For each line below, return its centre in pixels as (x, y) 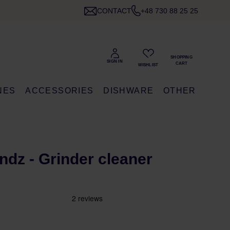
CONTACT (114, 11)
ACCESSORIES (60, 91)
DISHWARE (129, 91)
